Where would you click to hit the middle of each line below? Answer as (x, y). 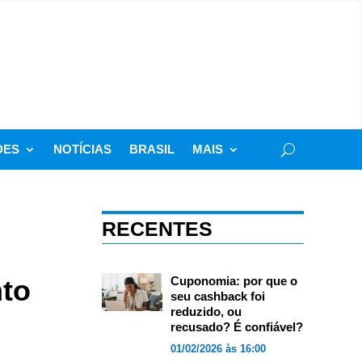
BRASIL (152, 149)
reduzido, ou (206, 311)
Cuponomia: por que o (234, 281)
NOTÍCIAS (82, 149)
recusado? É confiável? (236, 327)
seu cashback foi (217, 296)
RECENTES (157, 229)
